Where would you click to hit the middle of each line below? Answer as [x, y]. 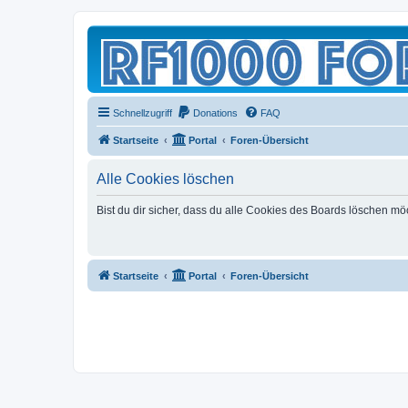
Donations [215, 113]
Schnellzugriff [143, 113]
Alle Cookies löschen [165, 179]
